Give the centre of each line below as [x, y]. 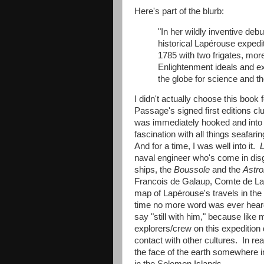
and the [227, 170]
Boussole [193, 170]
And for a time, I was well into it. [197, 146]
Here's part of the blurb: [179, 11]
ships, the [154, 170]
